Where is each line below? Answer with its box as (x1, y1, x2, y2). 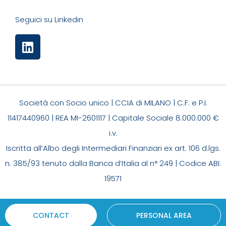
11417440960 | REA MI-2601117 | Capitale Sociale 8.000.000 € (7, 112, 219, 124)
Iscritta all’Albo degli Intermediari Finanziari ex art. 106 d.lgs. (6, 143, 220, 154)
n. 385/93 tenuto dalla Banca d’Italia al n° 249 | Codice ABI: (5, 158, 221, 169)
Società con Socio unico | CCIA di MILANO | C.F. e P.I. (19, 97, 207, 108)
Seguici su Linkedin (15, 14, 83, 25)
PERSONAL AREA (136, 210, 192, 220)
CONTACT (32, 210, 69, 220)
